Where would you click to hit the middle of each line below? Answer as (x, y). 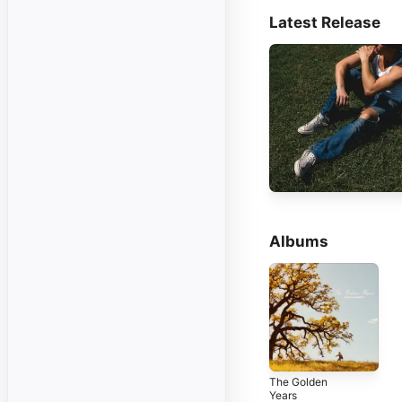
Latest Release (325, 22)
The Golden (298, 382)
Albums (299, 241)
